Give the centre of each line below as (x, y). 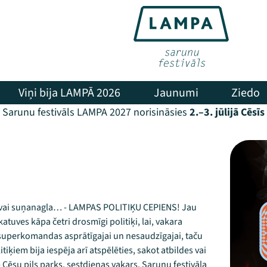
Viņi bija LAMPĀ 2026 (70, 93)
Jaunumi (176, 93)
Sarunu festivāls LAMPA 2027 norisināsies (95, 112)
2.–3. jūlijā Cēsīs (226, 112)
